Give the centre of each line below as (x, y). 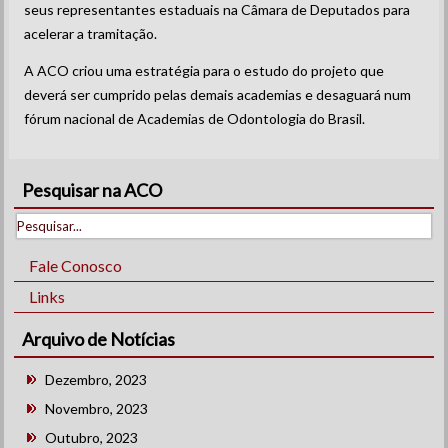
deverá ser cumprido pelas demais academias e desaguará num (218, 94)
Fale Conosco (76, 265)
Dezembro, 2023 (96, 379)
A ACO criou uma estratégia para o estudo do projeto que (204, 70)
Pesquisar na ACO (92, 190)
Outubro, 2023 (92, 437)
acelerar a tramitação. (91, 33)
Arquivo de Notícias (99, 339)
